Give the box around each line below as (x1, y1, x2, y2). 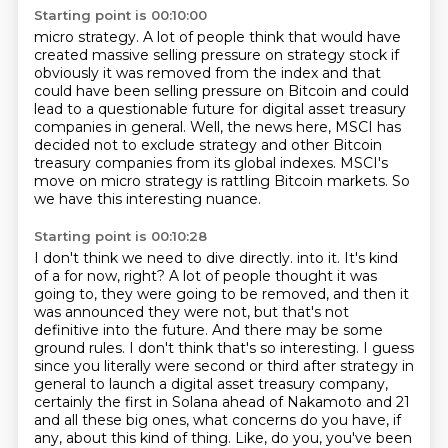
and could (340, 82, 409, 100)
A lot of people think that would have (142, 28, 401, 46)
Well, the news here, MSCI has (189, 118, 401, 136)
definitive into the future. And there (33, 321, 286, 339)
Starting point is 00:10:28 (33, 228, 207, 244)
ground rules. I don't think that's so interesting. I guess (33, 339, 414, 357)
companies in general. (33, 118, 190, 136)
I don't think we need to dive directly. (33, 249, 297, 267)
